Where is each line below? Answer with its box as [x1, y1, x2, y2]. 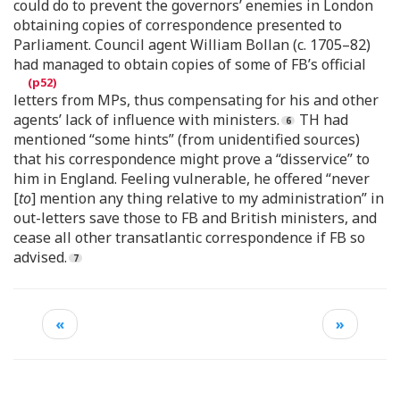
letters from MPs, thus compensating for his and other [13, 90, 379, 111]
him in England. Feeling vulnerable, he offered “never [13, 169, 370, 189]
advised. [13, 247, 67, 268]
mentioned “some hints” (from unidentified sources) [13, 129, 360, 150]
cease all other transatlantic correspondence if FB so [13, 228, 365, 248]
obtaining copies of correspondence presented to [13, 15, 342, 36]
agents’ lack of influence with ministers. [13, 110, 279, 130]
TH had [296, 110, 348, 130]
